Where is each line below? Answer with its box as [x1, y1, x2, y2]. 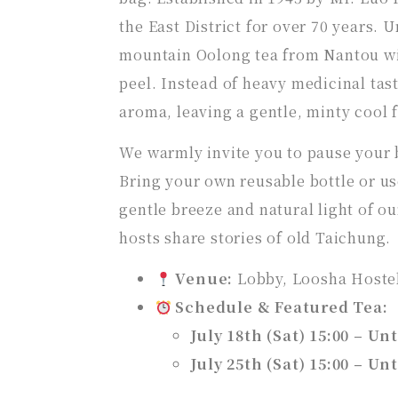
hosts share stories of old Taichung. [119, 227, 392, 249]
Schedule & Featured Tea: [175, 297, 388, 318]
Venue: [175, 268, 234, 290]
